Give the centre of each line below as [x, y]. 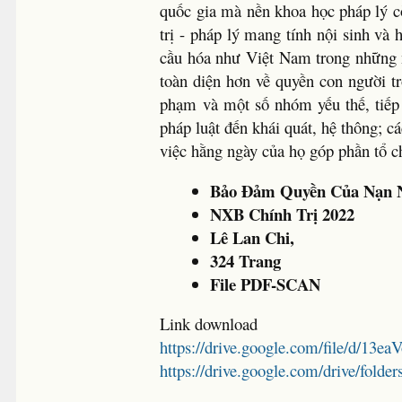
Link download [209, 324]
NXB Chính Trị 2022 [283, 214]
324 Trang [246, 260]
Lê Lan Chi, [253, 237]
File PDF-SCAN [266, 284]
